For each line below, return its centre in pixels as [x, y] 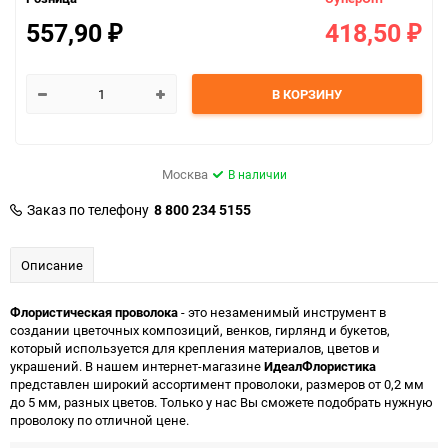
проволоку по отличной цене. [99, 420]
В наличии [257, 174]
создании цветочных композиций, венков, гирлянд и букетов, [200, 330]
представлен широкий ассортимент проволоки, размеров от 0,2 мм [217, 384]
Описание [52, 265]
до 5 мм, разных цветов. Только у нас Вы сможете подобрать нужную [221, 402]
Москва [184, 174]
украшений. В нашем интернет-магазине [137, 366]
